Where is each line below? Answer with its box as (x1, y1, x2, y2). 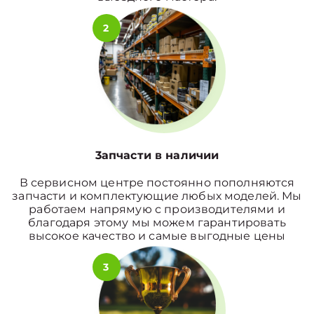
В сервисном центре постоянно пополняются (19, 176, 295, 189)
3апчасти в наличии (95, 149, 219, 162)
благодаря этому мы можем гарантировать (28, 216, 286, 229)
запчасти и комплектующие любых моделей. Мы (12, 189, 302, 203)
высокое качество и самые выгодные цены (28, 229, 286, 243)
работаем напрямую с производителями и (29, 203, 285, 216)
